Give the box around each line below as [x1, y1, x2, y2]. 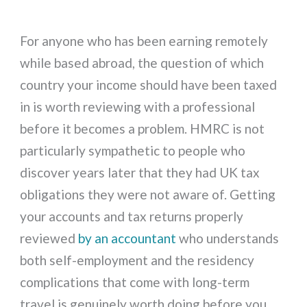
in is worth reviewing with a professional [20, 99, 256, 115]
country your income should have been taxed [20, 77, 278, 93]
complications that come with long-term [20, 274, 250, 291]
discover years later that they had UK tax [20, 164, 260, 181]
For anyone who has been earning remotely [20, 33, 269, 49]
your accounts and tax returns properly [20, 208, 244, 225]
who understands [176, 230, 280, 247]
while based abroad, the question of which [20, 55, 265, 71]
